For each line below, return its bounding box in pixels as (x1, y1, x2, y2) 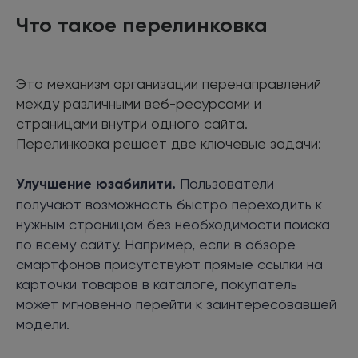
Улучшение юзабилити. (16, 174, 176, 193)
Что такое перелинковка (16, 11, 268, 38)
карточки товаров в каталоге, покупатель (16, 275, 297, 292)
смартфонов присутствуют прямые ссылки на (16, 255, 323, 272)
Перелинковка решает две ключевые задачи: (16, 134, 321, 152)
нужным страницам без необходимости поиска (16, 215, 330, 233)
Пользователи (176, 174, 274, 192)
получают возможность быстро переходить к (16, 195, 322, 213)
